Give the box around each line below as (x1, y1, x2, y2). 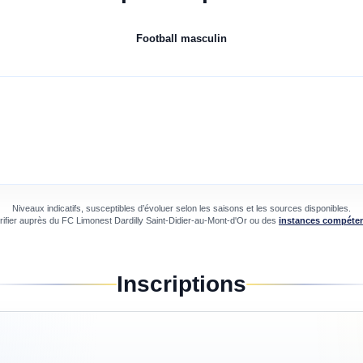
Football (136, 32, 177, 45)
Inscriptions (117, 271, 246, 297)
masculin (181, 32, 227, 45)
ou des (247, 216, 276, 226)
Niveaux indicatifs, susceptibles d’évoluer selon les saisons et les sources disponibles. (12, 203, 351, 214)
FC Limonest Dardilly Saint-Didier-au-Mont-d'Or (62, 216, 247, 226)
